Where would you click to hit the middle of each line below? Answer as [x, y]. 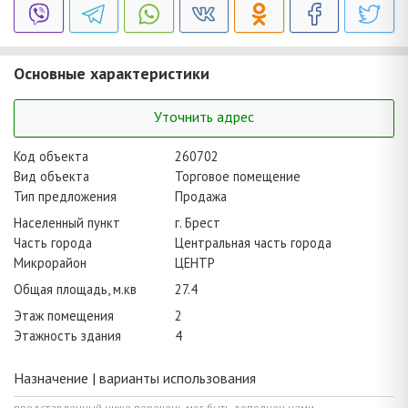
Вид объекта [51, 177]
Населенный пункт [67, 223]
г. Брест [198, 223]
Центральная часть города [254, 243]
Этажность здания [67, 336]
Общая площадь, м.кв [75, 290]
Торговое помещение [238, 177]
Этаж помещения [64, 316]
